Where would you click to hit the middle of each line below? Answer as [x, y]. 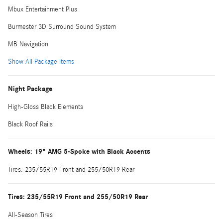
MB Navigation [28, 44]
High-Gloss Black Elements [46, 107]
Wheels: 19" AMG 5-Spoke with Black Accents [79, 151]
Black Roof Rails [30, 124]
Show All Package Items [41, 61]
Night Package [30, 89]
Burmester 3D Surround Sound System [62, 27]
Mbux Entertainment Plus [43, 9]
